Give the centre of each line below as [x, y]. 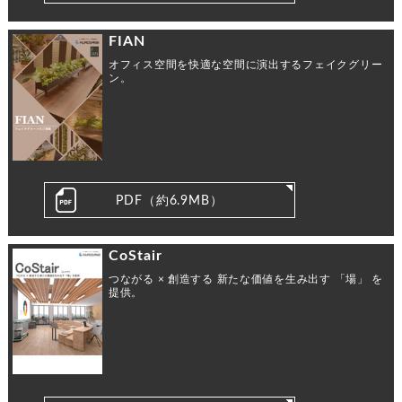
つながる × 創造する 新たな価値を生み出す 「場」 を [246, 279]
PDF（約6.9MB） [170, 201]
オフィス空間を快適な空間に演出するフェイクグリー [245, 64]
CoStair [135, 255]
